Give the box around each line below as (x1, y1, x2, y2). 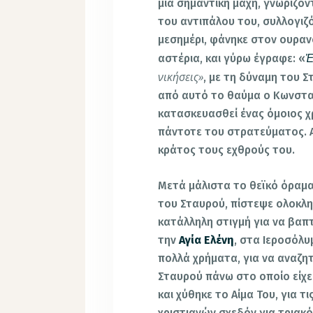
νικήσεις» (158, 68, 204, 85)
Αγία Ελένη (179, 233, 235, 247)
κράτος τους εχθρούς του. (158, 143, 296, 156)
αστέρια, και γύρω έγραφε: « (158, 51, 306, 65)
